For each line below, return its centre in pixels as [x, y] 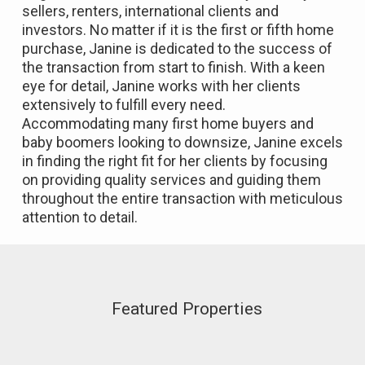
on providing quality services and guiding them [172, 180]
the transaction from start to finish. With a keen [174, 68]
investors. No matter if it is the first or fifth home [178, 30]
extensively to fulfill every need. [124, 105]
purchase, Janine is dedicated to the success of [177, 49]
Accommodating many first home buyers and [168, 124]
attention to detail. [80, 218]
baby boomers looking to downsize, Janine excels [182, 143]
